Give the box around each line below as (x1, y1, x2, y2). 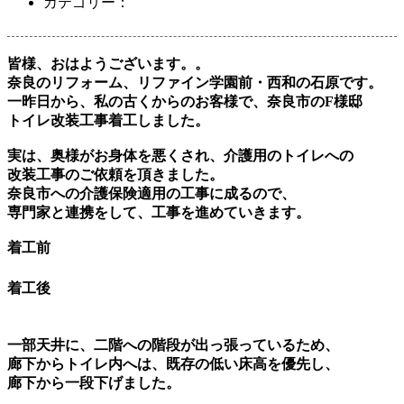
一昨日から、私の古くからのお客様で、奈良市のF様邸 (7, 93, 363, 109)
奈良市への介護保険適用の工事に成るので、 (7, 185, 296, 201)
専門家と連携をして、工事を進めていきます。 (7, 204, 310, 220)
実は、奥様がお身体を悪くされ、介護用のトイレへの (7, 147, 353, 163)
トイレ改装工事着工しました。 (7, 112, 209, 128)
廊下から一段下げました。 (7, 374, 180, 390)
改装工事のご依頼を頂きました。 (7, 166, 224, 182)
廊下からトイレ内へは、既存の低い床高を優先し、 (7, 355, 339, 372)
